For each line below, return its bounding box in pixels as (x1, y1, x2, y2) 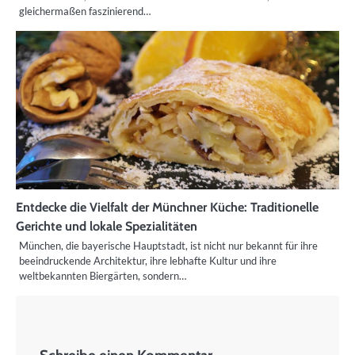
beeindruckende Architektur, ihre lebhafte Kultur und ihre (19, 254, 277, 268)
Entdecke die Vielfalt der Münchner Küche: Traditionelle (16, 199, 319, 216)
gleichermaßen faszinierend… (19, 5, 151, 18)
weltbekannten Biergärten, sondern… (19, 269, 186, 283)
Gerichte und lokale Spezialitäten (16, 218, 197, 235)
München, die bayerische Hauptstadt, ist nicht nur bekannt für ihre (19, 239, 318, 253)
